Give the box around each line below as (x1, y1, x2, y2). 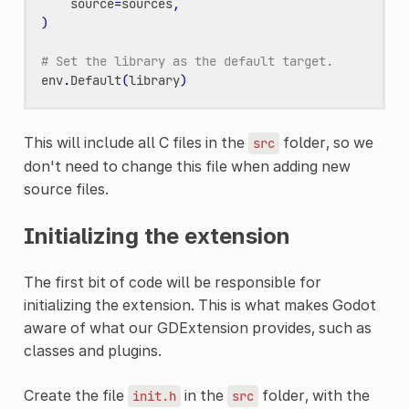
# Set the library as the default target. (40, 52, 333, 69)
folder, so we (278, 132, 373, 152)
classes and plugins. (23, 341, 162, 360)
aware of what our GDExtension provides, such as (23, 318, 372, 337)
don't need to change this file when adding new (23, 156, 351, 175)
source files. (23, 179, 109, 198)
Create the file (23, 385, 128, 404)
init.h (131, 387, 176, 404)
